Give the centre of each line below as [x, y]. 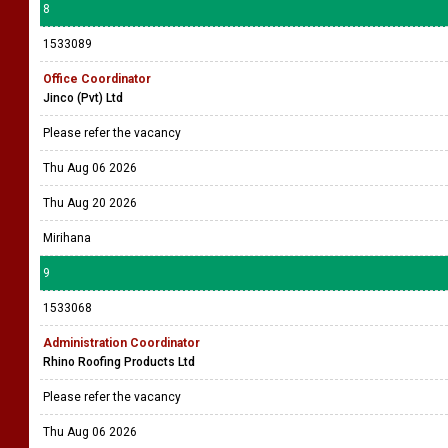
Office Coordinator [97, 79]
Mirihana [67, 238]
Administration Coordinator [121, 343]
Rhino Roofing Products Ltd [119, 362]
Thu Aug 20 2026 [90, 203]
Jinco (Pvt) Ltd [83, 98]
